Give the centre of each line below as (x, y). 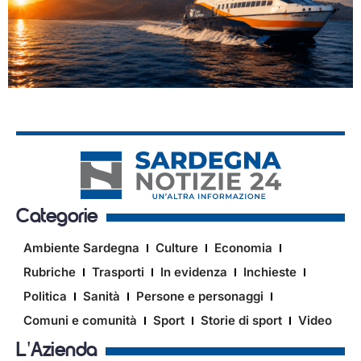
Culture (177, 248)
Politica (45, 297)
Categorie (57, 218)
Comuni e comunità (80, 321)
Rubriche (50, 272)
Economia (243, 248)
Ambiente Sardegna (81, 248)
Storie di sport (241, 321)
